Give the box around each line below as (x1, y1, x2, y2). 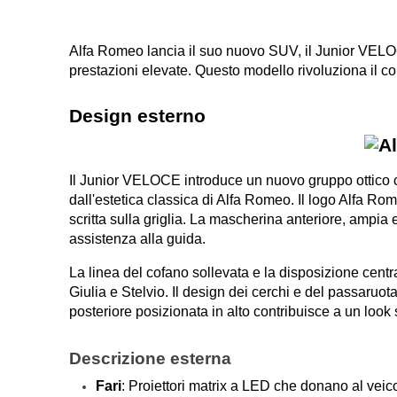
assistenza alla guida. (69, 230, 206, 246)
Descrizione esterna (69, 348, 232, 368)
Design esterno (69, 105, 206, 127)
